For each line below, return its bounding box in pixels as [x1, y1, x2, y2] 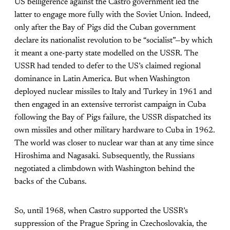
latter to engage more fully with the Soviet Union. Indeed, [14, 10, 210, 19]
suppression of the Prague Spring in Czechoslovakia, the [14, 219, 207, 228]
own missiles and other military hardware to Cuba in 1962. [14, 126, 215, 135]
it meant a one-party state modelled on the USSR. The [14, 49, 198, 57]
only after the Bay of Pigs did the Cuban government [14, 23, 196, 32]
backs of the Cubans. [14, 177, 87, 186]
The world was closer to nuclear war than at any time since [14, 139, 214, 147]
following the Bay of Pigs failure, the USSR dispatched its [14, 113, 211, 122]
